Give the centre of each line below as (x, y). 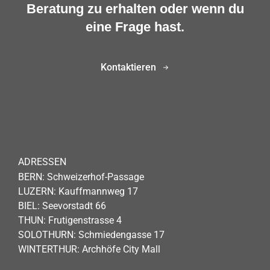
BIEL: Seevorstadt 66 (62, 206)
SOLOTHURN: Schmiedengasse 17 (91, 235)
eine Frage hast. (135, 27)
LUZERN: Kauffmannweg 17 (78, 191)
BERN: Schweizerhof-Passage (81, 177)
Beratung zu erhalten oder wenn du (135, 9)
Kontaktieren (128, 67)
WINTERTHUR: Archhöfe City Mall (89, 249)
